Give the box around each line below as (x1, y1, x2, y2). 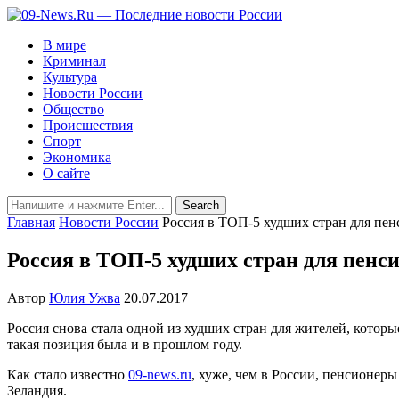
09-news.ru (128, 366, 191, 382)
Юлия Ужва (49, 289, 120, 305)
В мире (43, 37, 86, 53)
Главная (7, 215, 55, 230)
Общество (43, 102, 104, 117)
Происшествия (43, 118, 133, 133)
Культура (43, 69, 97, 85)
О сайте (43, 166, 90, 181)
